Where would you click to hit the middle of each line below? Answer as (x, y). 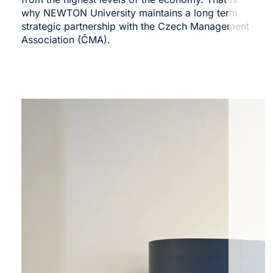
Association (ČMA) (64, 39)
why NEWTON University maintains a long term (129, 12)
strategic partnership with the (88, 26)
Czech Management (202, 26)
